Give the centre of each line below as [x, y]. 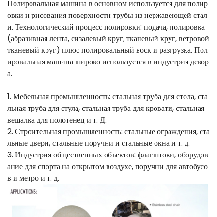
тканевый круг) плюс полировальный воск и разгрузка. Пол [108, 50]
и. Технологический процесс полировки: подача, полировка [106, 27]
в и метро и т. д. [33, 178]
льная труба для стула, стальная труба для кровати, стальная [106, 108]
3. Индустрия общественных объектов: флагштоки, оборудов [108, 155]
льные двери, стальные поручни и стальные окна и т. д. [99, 143]
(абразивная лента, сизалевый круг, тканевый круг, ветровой [108, 39]
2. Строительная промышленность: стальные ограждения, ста [108, 132]
